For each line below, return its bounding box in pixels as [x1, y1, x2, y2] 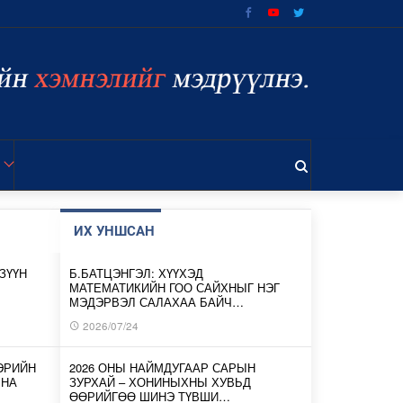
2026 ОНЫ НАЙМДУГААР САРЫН [69, 359, 256, 376]
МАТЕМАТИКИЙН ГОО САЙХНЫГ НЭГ [69, 279, 281, 296]
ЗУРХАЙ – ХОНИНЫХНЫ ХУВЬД [69, 373, 252, 390]
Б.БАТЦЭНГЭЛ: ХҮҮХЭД [69, 264, 204, 282]
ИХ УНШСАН [74, 223, 156, 239]
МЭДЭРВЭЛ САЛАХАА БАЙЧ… [69, 293, 245, 310]
